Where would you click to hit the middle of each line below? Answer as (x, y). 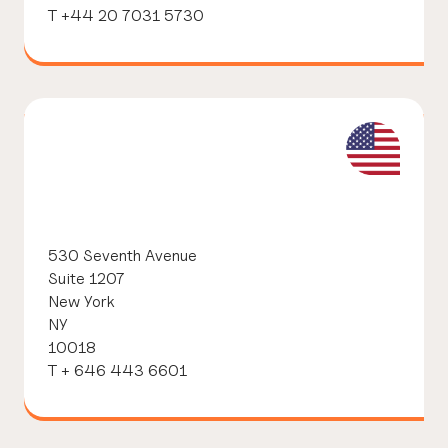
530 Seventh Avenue (122, 254)
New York (81, 300)
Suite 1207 (86, 277)
